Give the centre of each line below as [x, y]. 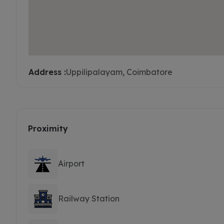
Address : [47, 72]
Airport [71, 163]
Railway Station [89, 198]
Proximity [48, 128]
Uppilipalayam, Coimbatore [119, 72]
